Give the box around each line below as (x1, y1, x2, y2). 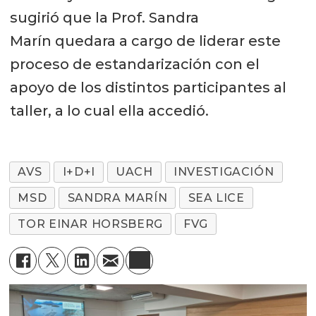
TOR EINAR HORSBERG (18, 217, 163, 231)
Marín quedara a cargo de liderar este (9, 32, 281, 49)
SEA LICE (188, 191, 245, 205)
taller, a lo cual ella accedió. (9, 102, 209, 119)
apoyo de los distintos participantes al (9, 78, 286, 96)
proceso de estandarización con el (9, 55, 260, 73)
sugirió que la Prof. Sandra (9, 8, 199, 26)
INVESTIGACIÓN (174, 165, 274, 179)
